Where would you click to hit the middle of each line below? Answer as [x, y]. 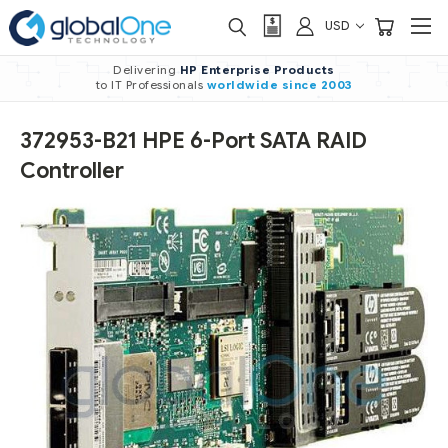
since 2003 [317, 85]
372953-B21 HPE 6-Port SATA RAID [193, 141]
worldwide [242, 85]
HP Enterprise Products [257, 70]
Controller [72, 171]
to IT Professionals [151, 85]
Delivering [146, 70]
